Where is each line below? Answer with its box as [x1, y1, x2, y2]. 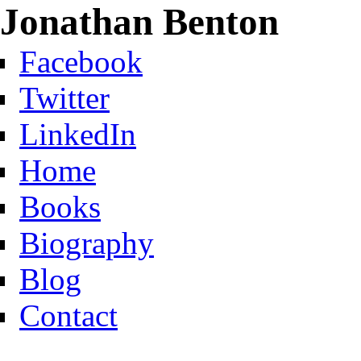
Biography [19, 226, 154, 260]
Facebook [19, 44, 143, 79]
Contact [19, 298, 118, 333]
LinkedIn [19, 117, 136, 151]
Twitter [19, 81, 110, 115]
